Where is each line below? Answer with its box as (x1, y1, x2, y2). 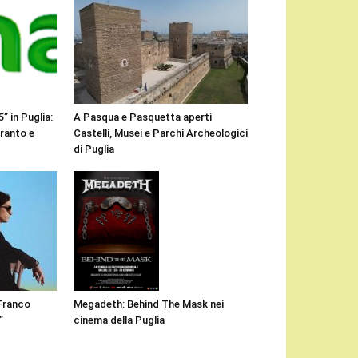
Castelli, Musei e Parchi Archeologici (74, 127, 248, 139)
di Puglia (74, 143, 114, 155)
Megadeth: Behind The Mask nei (74, 297, 224, 310)
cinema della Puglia (74, 313, 165, 326)
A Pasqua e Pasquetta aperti (74, 111, 212, 123)
